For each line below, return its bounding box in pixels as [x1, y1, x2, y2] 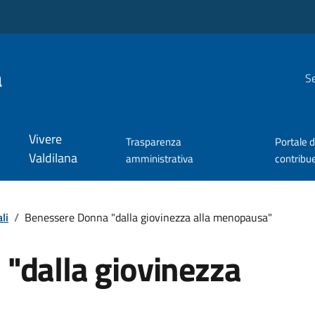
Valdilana [28, 148, 77, 168]
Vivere [28, 129, 62, 149]
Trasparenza [126, 134, 182, 150]
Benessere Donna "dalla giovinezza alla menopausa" [25, 208, 272, 226]
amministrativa [126, 150, 194, 167]
